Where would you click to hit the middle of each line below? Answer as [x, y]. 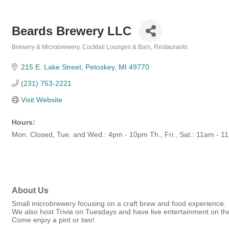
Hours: [24, 122]
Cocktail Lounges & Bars [117, 47]
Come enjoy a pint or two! [53, 220]
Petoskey [100, 67]
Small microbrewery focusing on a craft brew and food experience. [119, 204]
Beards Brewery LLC [72, 31]
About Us [30, 190]
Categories [27, 54]
